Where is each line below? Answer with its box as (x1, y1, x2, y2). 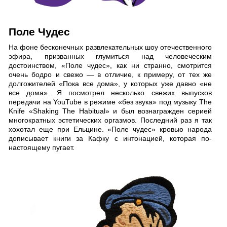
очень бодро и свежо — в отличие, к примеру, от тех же (9, 70, 212, 79)
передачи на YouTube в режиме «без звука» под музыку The (9, 98, 212, 106)
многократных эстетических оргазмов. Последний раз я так (9, 116, 212, 125)
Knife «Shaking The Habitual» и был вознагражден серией (9, 107, 212, 116)
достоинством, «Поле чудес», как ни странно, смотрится (9, 61, 212, 70)
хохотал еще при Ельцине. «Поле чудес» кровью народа (9, 125, 212, 134)
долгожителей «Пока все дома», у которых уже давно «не (9, 80, 212, 88)
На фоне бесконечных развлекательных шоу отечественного (9, 43, 212, 52)
